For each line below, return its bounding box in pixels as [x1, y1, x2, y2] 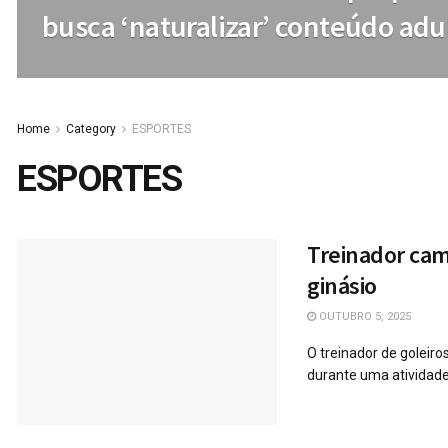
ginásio [307, 270, 377, 301]
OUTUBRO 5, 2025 [316, 310, 411, 323]
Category [66, 122, 116, 136]
